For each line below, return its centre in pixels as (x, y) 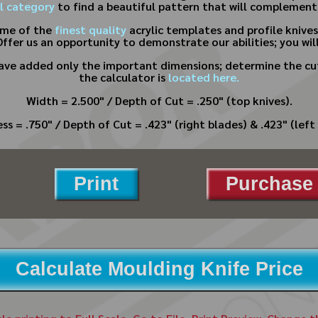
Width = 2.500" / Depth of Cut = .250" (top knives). (159, 101)
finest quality (90, 29)
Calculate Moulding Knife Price (159, 269)
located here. (204, 77)
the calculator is (124, 77)
